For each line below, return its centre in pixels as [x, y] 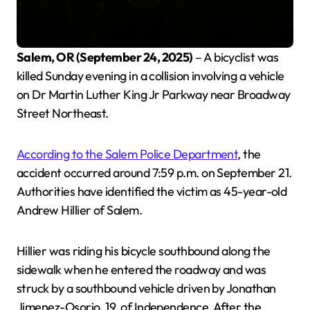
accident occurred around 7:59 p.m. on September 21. [154, 173]
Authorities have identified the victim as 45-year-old [152, 192]
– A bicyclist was [236, 57]
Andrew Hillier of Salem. [80, 210]
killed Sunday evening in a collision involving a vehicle [151, 76]
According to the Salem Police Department [127, 154]
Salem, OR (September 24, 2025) [108, 57]
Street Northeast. [63, 113]
